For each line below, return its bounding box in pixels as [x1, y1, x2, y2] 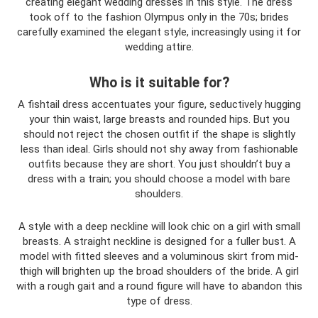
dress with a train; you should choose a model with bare [28, 172, 290, 185]
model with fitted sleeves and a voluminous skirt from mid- [19, 250, 299, 263]
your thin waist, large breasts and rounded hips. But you [28, 113, 290, 126]
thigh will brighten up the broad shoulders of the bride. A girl [19, 265, 299, 278]
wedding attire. [124, 40, 194, 53]
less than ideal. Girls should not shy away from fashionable [20, 143, 298, 155]
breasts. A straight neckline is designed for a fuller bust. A [22, 235, 296, 248]
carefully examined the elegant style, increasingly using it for [17, 26, 301, 38]
